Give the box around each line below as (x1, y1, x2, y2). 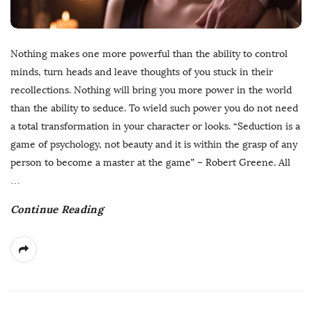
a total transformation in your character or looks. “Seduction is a (10, 120, 300, 133)
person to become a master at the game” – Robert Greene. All (10, 157, 290, 169)
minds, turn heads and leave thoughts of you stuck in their (10, 66, 273, 79)
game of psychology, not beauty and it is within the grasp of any (10, 139, 297, 151)
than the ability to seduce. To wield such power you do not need (10, 102, 298, 115)
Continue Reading (10, 203, 103, 217)
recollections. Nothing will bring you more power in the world (10, 84, 292, 97)
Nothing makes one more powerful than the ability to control (10, 48, 288, 61)
